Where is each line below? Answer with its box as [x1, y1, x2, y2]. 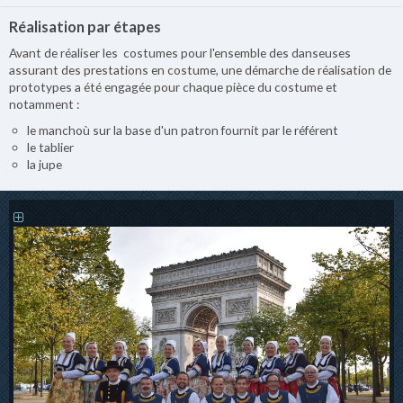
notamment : [9, 96, 79, 112]
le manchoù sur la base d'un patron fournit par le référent [27, 121, 338, 138]
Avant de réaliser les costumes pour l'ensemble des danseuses [9, 45, 351, 61]
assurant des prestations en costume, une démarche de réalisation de [9, 62, 391, 78]
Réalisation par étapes [9, 17, 161, 35]
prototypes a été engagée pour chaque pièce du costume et [9, 79, 337, 95]
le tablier [27, 139, 74, 155]
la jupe [27, 156, 62, 172]
